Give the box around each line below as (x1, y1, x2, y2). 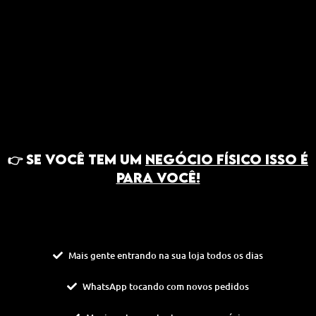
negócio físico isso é (145, 150, 308, 167)
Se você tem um (26, 150, 145, 167)
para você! (116, 169, 200, 186)
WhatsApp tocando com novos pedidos (83, 280, 250, 293)
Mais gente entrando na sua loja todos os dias (68, 249, 264, 262)
